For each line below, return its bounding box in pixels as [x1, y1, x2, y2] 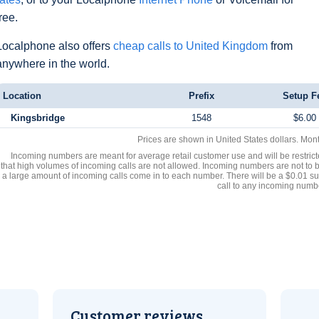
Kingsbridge [10, 113, 65, 123]
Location [3, 90, 41, 101]
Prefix [189, 90, 214, 101]
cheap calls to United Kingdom [113, 40, 268, 52]
